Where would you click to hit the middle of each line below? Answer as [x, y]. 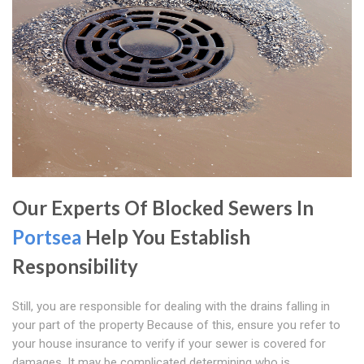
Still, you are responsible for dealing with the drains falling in [171, 307]
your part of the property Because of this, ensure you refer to [176, 325]
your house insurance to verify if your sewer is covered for [169, 344]
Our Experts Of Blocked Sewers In [163, 208]
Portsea [47, 237]
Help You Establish [166, 237]
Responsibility [75, 266]
